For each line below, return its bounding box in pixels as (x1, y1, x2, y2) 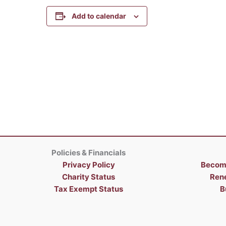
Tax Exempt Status (54, 184, 123, 194)
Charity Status (62, 172, 115, 182)
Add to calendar (71, 12, 126, 20)
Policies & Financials (51, 148, 126, 157)
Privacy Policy (62, 160, 115, 169)
